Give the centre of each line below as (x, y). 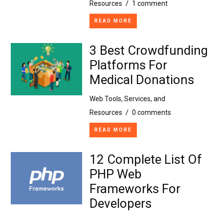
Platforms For (128, 65)
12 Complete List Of (145, 159)
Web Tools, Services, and (127, 99)
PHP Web (115, 174)
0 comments (151, 112)
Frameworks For (135, 188)
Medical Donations (142, 79)
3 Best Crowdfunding (148, 50)
